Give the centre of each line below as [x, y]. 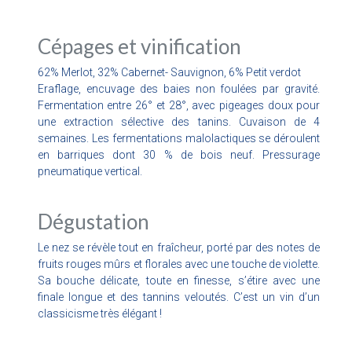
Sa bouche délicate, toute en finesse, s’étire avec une [179, 280]
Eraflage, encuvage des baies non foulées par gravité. [179, 88]
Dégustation [93, 221]
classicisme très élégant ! [99, 313]
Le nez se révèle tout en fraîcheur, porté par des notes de [179, 247]
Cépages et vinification [139, 46]
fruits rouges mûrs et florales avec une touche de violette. [179, 264]
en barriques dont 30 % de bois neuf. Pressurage [179, 154]
